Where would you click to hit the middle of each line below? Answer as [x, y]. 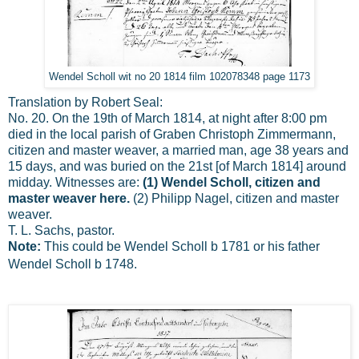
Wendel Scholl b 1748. [73, 264]
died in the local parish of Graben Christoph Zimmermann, [172, 134]
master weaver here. [71, 198]
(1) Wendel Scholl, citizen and [232, 182]
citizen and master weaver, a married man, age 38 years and [178, 150]
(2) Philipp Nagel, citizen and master [236, 198]
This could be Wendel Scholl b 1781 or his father [180, 246]
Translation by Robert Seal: [85, 102]
